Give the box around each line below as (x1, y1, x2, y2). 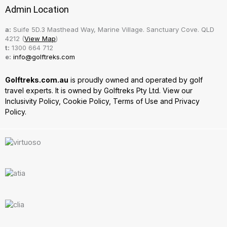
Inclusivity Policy (5, 97, 59, 106)
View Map (24, 34, 56, 43)
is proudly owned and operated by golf (68, 75, 203, 85)
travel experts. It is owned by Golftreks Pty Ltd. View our (5, 86, 193, 95)
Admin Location (5, 4, 69, 15)
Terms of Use (113, 97, 158, 106)
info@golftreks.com (13, 53, 75, 61)
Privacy (175, 97, 200, 106)
